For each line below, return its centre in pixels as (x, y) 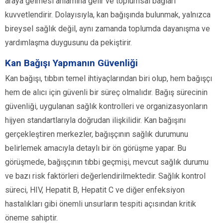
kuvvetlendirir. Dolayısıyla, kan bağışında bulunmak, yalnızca (108, 14)
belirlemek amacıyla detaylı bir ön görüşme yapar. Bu (96, 148)
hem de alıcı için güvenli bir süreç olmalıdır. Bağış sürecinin (106, 92)
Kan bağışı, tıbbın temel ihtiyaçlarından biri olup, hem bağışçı (109, 78)
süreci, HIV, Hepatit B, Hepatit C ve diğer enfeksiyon (95, 190)
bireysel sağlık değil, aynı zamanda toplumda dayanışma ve (108, 28)
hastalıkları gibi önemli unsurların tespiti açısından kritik (101, 204)
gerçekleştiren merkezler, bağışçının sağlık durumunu (97, 134)
